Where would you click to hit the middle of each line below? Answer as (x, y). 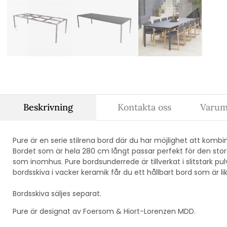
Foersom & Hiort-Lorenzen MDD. (139, 211)
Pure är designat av (47, 211)
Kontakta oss (145, 107)
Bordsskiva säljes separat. (58, 193)
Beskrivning (48, 107)
